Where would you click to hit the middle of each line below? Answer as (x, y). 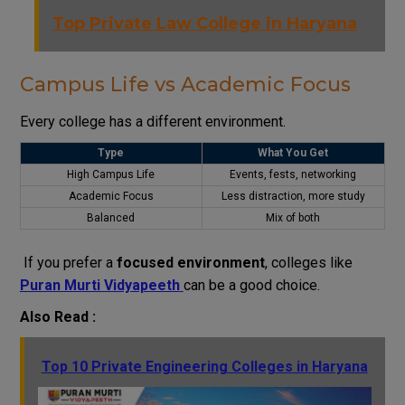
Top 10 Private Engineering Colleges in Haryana (204, 366)
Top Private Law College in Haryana (204, 23)
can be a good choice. (251, 285)
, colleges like (308, 262)
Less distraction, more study (293, 196)
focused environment (190, 262)
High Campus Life (111, 174)
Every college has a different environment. (152, 121)
